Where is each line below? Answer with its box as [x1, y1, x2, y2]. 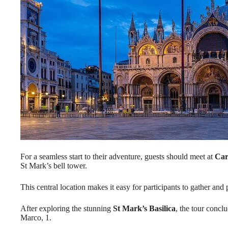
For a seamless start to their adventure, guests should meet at [20, 152, 215, 161]
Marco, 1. [20, 213, 51, 222]
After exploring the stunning [20, 204, 113, 213]
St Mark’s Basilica [113, 204, 176, 213]
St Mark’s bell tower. [20, 161, 87, 170]
